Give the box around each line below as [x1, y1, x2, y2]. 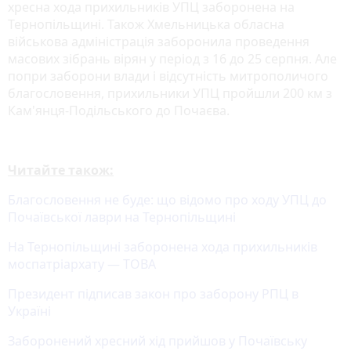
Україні [8, 302, 51, 320]
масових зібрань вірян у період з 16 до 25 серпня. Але [8, 49, 337, 67]
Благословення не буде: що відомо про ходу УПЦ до [8, 190, 327, 208]
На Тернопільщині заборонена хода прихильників [8, 237, 317, 255]
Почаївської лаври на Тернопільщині [8, 208, 236, 226]
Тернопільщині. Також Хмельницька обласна [8, 15, 284, 33]
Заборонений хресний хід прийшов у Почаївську [8, 331, 307, 349]
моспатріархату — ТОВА [8, 255, 156, 273]
